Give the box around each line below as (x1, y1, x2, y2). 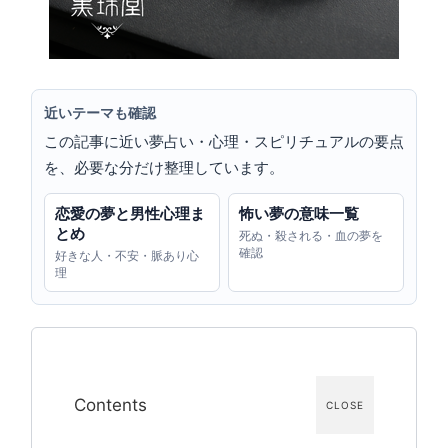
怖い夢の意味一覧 (239, 204, 359, 224)
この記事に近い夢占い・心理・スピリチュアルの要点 (44, 132, 404, 152)
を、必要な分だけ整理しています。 (44, 158, 284, 178)
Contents (74, 395, 147, 416)
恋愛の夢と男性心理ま (55, 204, 205, 224)
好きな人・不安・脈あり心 (55, 248, 199, 264)
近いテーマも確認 (44, 104, 156, 122)
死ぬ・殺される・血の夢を (239, 228, 383, 244)
